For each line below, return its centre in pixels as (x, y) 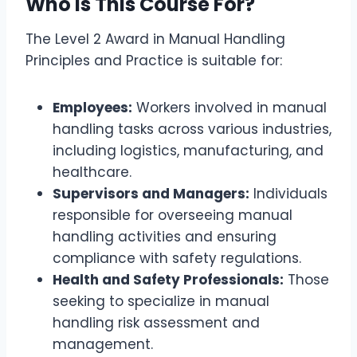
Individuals (288, 194)
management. (103, 345)
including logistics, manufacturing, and (188, 151)
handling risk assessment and (156, 323)
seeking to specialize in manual (161, 302)
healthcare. (92, 173)
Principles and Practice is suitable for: (154, 61)
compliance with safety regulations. (177, 259)
